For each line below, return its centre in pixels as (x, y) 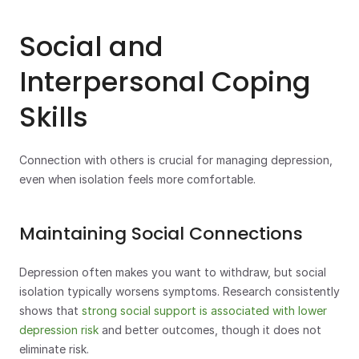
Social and (91, 46)
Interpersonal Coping (165, 82)
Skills (54, 117)
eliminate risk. (54, 349)
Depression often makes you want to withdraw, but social (173, 272)
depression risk (59, 330)
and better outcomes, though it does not (210, 330)
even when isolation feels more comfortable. (137, 179)
